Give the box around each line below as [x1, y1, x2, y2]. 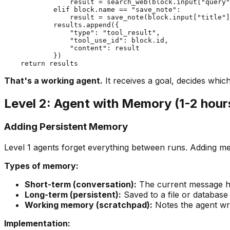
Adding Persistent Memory [4, 121, 128, 133]
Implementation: [4, 218, 70, 229]
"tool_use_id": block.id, [4, 36, 168, 44]
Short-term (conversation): [25, 179, 137, 190]
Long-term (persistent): [25, 189, 121, 200]
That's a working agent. [4, 75, 103, 86]
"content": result [4, 44, 140, 52]
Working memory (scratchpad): [25, 200, 152, 210]
